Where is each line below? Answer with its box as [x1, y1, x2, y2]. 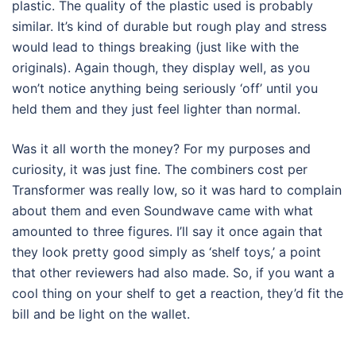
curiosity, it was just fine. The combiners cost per [12, 161, 308, 178]
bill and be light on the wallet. [12, 306, 190, 323]
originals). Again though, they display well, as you [12, 60, 310, 76]
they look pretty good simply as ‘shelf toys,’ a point [12, 244, 321, 261]
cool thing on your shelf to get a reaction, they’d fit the [12, 285, 343, 302]
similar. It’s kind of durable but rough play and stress [12, 18, 327, 35]
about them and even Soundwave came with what [12, 203, 313, 219]
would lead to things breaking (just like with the [12, 39, 299, 56]
